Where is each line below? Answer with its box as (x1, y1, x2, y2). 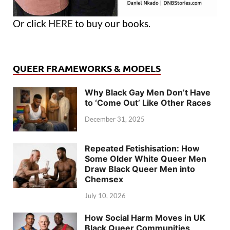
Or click (13, 17, 48, 30)
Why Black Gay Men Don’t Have (85, 87, 210, 98)
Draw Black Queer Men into (85, 164, 195, 175)
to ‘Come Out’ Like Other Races (85, 98, 211, 108)
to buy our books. (73, 17, 150, 30)
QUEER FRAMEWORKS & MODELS (13, 62, 161, 74)
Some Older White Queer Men (85, 154, 206, 164)
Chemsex (85, 174, 123, 185)
